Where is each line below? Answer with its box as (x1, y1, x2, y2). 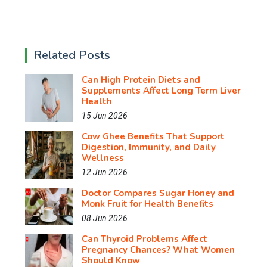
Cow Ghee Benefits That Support (82, 131, 225, 142)
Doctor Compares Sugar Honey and (82, 187, 234, 199)
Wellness (82, 152, 124, 164)
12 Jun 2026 (82, 167, 128, 177)
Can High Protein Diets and (82, 74, 200, 86)
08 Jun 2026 (82, 213, 128, 223)
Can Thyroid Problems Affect (82, 233, 207, 245)
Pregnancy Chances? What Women (82, 244, 235, 256)
